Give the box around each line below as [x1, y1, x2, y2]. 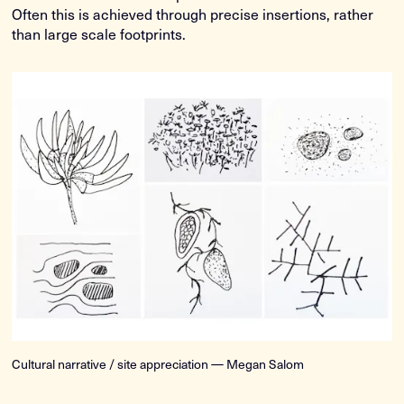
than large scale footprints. [12, 23, 187, 45]
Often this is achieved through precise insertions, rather [12, 3, 374, 25]
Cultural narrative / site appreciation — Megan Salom [12, 354, 305, 374]
